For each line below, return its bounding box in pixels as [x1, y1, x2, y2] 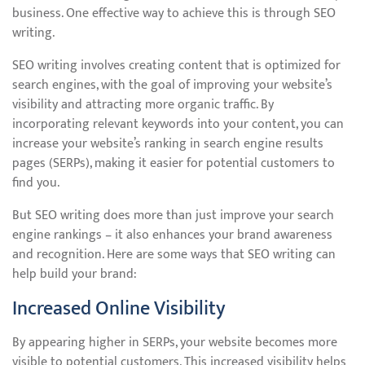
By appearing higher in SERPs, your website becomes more [12, 332, 337, 354]
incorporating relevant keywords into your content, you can [12, 113, 344, 135]
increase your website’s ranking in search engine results [12, 133, 323, 155]
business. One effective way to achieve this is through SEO [12, 2, 336, 24]
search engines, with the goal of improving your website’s [12, 74, 332, 96]
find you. [12, 172, 59, 194]
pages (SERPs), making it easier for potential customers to [12, 152, 335, 174]
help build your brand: [12, 263, 137, 285]
